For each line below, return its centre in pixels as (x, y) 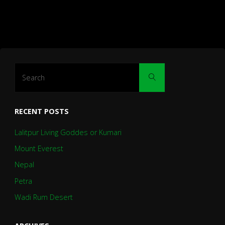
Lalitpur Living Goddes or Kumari (68, 133)
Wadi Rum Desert (43, 197)
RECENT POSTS (41, 111)
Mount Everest (39, 149)
